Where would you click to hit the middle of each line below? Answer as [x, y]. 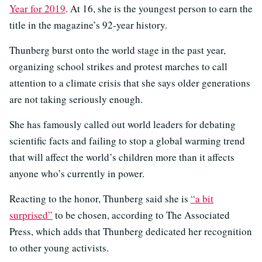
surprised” [31, 215]
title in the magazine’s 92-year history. [88, 25]
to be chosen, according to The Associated [141, 215]
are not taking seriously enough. [76, 99]
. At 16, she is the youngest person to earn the [159, 9]
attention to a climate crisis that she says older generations [130, 83]
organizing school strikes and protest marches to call [118, 67]
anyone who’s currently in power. [77, 174]
